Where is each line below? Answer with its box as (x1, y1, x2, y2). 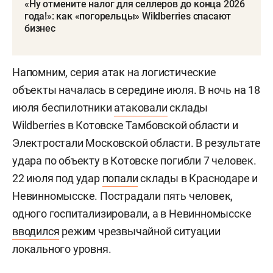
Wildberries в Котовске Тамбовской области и (12, 119, 238, 132)
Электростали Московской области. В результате (12, 136, 261, 150)
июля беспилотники (12, 101, 115, 115)
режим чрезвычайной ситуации (59, 225, 221, 238)
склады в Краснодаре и (138, 172, 258, 185)
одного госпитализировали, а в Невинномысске (12, 207, 252, 221)
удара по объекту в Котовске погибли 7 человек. (12, 154, 257, 168)
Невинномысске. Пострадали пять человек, (12, 190, 233, 203)
